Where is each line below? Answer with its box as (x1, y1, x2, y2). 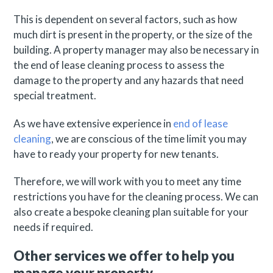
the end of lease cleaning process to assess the (13, 58, 225, 72)
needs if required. (13, 221, 94, 234)
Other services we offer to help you (13, 247, 235, 264)
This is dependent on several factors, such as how (13, 13, 238, 26)
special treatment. (13, 89, 97, 102)
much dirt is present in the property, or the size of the (13, 28, 253, 41)
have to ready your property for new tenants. (13, 147, 219, 160)
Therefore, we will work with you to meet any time (13, 175, 242, 188)
